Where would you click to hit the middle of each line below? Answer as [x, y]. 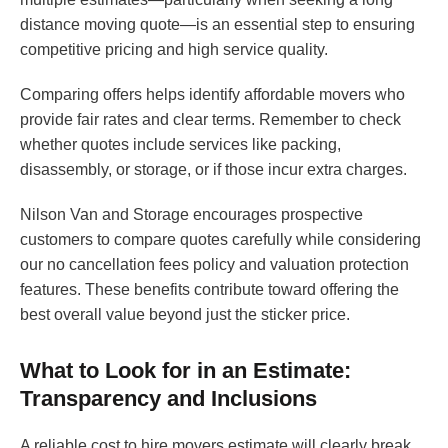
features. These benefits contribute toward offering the [209, 290]
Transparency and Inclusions [168, 399]
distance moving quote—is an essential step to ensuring [217, 25]
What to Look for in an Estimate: [185, 371]
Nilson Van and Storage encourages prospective [191, 215]
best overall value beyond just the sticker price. [185, 315]
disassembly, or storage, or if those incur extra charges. [213, 170]
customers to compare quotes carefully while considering [220, 240]
